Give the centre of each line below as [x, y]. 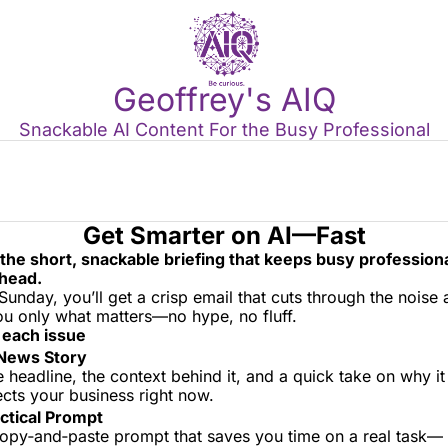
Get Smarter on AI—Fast [224, 235]
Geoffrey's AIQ [224, 99]
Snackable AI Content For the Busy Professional [224, 129]
